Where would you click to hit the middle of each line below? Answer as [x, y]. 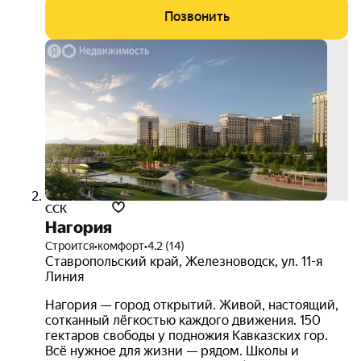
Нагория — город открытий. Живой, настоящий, [192, 305]
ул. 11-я [302, 261]
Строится [70, 246]
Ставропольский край [112, 261]
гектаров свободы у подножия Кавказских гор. [187, 336]
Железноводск [230, 261]
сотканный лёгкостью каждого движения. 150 [183, 320]
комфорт [121, 246]
